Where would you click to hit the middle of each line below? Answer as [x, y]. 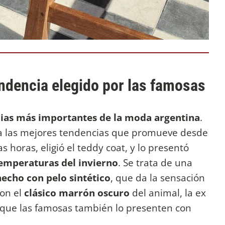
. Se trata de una [155, 163]
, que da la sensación [158, 178]
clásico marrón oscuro [78, 193]
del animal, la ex [169, 193]
